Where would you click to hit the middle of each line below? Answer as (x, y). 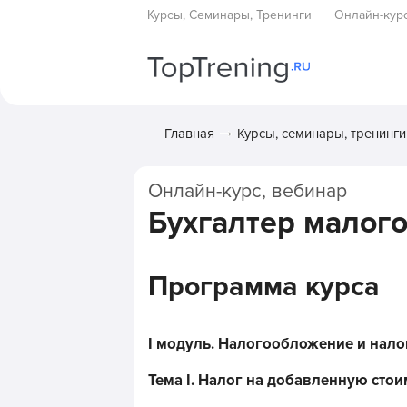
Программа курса (264, 287)
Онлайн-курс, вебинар (248, 191)
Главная (189, 134)
